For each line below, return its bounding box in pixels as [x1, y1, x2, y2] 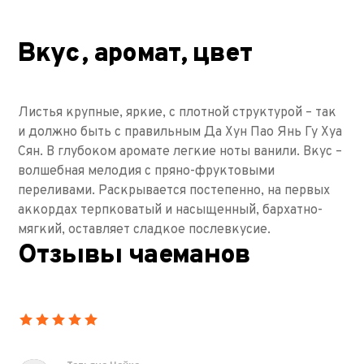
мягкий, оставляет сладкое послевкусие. [18, 222, 275, 239]
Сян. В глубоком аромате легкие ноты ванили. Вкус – [18, 144, 343, 161]
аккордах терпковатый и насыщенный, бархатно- [18, 202, 323, 219]
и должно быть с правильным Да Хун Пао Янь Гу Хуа [18, 124, 343, 141]
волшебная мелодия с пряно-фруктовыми [18, 163, 275, 180]
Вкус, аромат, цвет [18, 38, 252, 71]
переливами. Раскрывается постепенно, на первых [18, 183, 331, 200]
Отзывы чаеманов [18, 240, 251, 273]
